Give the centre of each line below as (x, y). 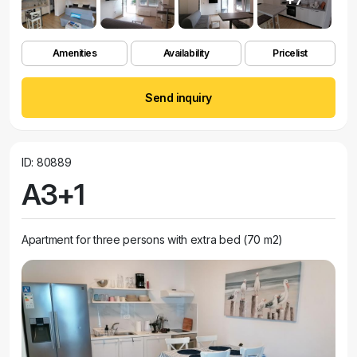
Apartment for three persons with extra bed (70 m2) (152, 239)
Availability (186, 53)
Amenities (75, 53)
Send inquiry (178, 98)
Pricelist (290, 53)
